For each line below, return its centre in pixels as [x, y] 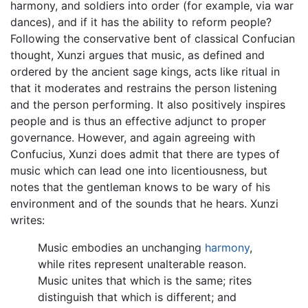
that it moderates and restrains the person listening [144, 88]
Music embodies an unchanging [121, 247]
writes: [27, 220]
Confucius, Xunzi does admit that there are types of [145, 154]
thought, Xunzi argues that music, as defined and [137, 55]
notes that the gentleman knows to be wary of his [140, 187]
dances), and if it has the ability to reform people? [141, 22]
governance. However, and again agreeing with [133, 137]
